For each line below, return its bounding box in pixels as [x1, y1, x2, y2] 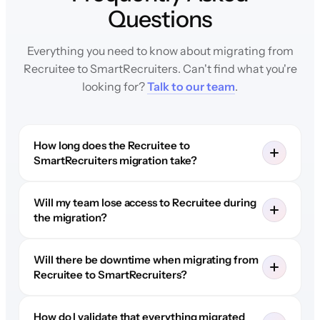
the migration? [33, 210, 107, 224]
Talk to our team [147, 79, 235, 94]
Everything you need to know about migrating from [26, 43, 294, 58]
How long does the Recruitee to [33, 138, 190, 152]
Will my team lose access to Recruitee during [33, 195, 256, 209]
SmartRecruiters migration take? [33, 153, 197, 167]
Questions [108, 4, 212, 33]
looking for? [82, 79, 147, 94]
